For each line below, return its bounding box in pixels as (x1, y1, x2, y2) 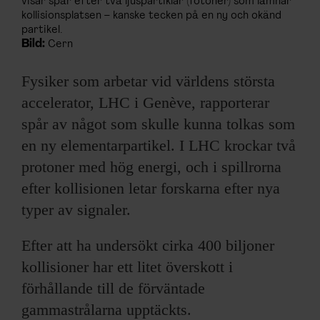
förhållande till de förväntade (21, 279, 205, 297)
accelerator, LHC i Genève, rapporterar (21, 93, 269, 111)
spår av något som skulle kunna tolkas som (21, 114, 295, 133)
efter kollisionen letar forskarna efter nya (21, 179, 280, 197)
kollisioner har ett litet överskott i (21, 257, 233, 276)
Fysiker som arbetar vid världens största (21, 71, 275, 90)
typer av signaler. (21, 200, 131, 219)
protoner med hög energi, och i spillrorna (21, 157, 281, 176)
